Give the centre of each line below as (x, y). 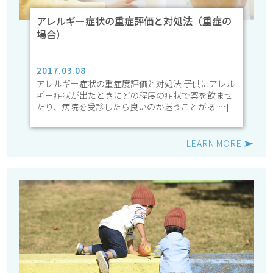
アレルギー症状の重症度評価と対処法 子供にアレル (136, 84)
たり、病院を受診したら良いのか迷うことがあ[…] (133, 107)
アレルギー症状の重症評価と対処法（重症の (134, 21)
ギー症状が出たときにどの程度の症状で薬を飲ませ (135, 95)
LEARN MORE (214, 144)
